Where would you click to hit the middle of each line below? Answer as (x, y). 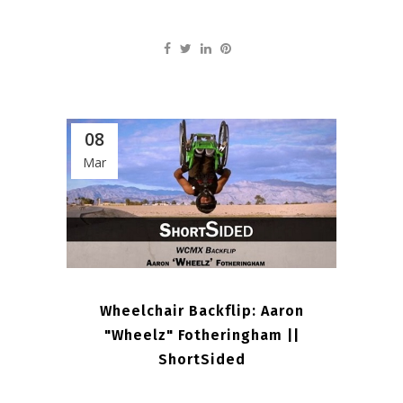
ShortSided (201, 360)
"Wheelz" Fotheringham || (201, 336)
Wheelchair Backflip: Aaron (201, 311)
